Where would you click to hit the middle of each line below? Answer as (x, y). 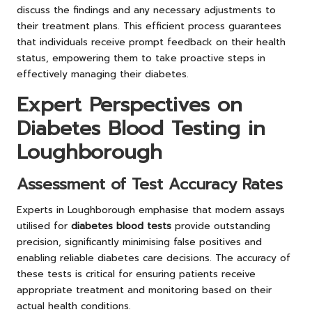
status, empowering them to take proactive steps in (141, 58)
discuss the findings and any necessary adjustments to (146, 10)
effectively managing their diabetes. (103, 74)
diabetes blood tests (121, 226)
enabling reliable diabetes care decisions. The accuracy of (154, 258)
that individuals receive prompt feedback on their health (151, 42)
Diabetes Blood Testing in (141, 128)
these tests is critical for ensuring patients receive (136, 274)
